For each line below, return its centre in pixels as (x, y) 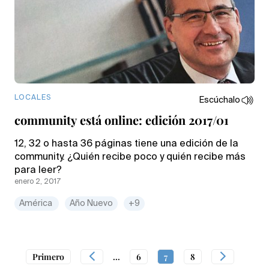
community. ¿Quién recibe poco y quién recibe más (130, 157)
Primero (48, 256)
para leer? (38, 170)
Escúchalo (220, 100)
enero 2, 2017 (38, 182)
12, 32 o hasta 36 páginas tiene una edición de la (126, 144)
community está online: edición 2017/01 (122, 119)
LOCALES (33, 98)
